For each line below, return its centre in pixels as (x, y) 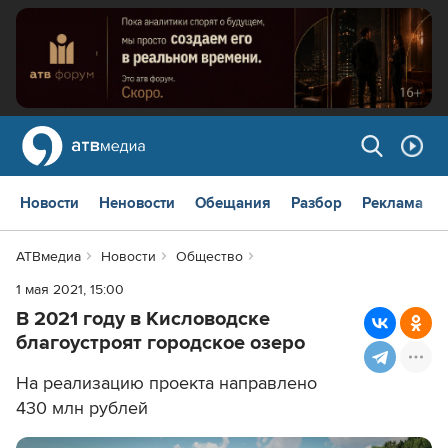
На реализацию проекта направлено (166, 383)
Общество (209, 257)
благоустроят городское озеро (160, 343)
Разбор (316, 203)
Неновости (137, 203)
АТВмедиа (48, 257)
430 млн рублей (82, 408)
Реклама (392, 203)
